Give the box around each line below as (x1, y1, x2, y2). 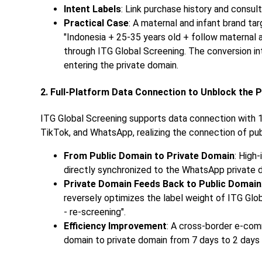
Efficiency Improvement (64, 220, 167, 232)
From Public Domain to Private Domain (64, 150, 235, 161)
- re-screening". (64, 206, 126, 218)
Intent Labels (64, 4, 121, 15)
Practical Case (64, 18, 129, 29)
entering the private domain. (64, 60, 178, 71)
